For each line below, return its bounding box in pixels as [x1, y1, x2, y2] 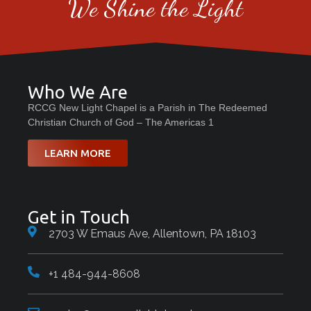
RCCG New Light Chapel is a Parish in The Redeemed [28, 101, 267, 113]
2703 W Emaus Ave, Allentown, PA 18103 [49, 226, 257, 240]
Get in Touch [28, 206, 130, 227]
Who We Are [28, 81, 128, 102]
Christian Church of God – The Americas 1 [28, 116, 214, 128]
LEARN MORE [44, 146, 111, 159]
